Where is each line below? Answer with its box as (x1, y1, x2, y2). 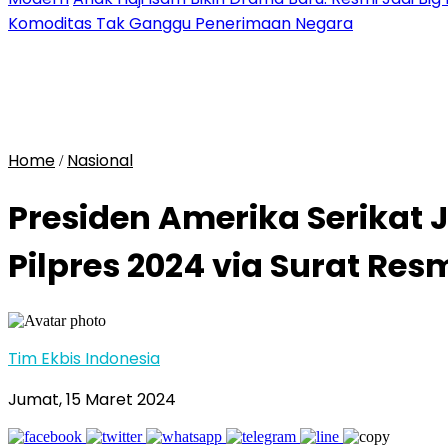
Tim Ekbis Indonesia (8, 346, 160, 370)
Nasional (67, 149, 133, 172)
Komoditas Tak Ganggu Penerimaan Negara (8, 12, 353, 35)
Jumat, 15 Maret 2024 (8, 387, 176, 411)
